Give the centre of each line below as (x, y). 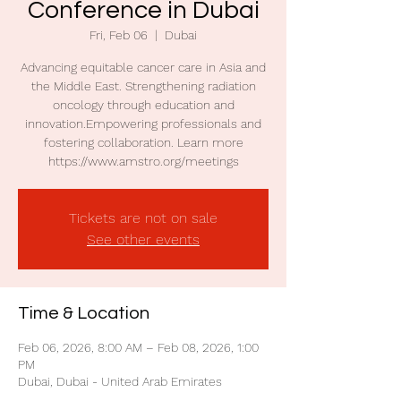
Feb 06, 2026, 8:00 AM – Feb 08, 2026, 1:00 (138, 347)
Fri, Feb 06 (119, 35)
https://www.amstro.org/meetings (143, 161)
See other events (143, 239)
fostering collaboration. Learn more (143, 142)
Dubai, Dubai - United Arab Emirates (120, 381)
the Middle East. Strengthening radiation (143, 86)
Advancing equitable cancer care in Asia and (143, 67)
